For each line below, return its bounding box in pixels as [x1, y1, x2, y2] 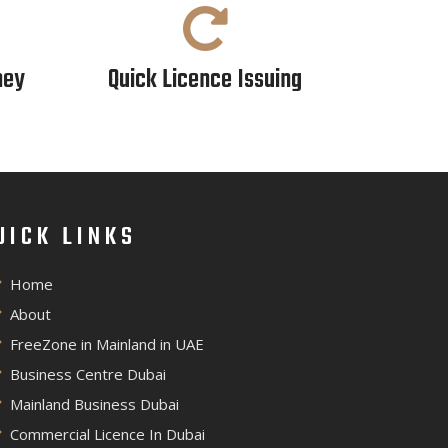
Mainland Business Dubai [10, 394, 179, 414]
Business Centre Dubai [10, 364, 166, 384]
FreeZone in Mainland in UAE [10, 334, 204, 354]
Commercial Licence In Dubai [10, 424, 205, 444]
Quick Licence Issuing [108, 60, 303, 101]
